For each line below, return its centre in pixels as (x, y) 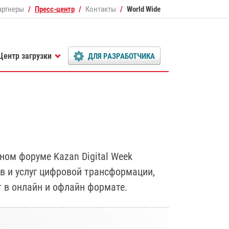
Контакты (101, 9)
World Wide (144, 9)
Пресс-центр (55, 9)
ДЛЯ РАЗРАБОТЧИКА (121, 56)
